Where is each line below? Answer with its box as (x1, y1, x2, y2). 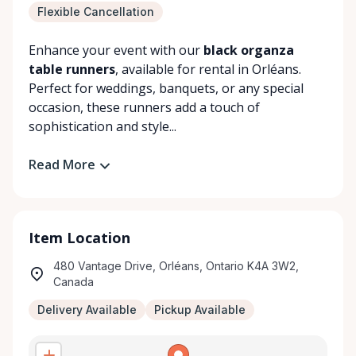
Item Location (29, 227, 130, 247)
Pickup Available (154, 302, 246, 316)
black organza (203, 41, 294, 59)
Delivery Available (37, 302, 137, 316)
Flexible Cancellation (37, 5, 154, 18)
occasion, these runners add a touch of (29, 99, 260, 116)
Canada (53, 274, 94, 288)
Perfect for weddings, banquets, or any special (29, 79, 304, 97)
